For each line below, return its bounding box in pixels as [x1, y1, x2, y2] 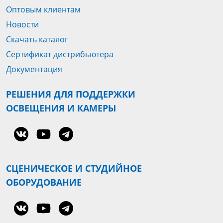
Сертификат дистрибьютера [6, 49, 113, 60]
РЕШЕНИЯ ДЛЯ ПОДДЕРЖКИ [6, 88, 135, 100]
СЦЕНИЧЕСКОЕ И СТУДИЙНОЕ [6, 162, 142, 174]
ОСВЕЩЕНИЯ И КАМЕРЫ [6, 102, 116, 114]
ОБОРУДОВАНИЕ [6, 176, 82, 188]
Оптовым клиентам [6, 4, 81, 15]
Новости [6, 19, 39, 30]
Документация [6, 64, 62, 75]
